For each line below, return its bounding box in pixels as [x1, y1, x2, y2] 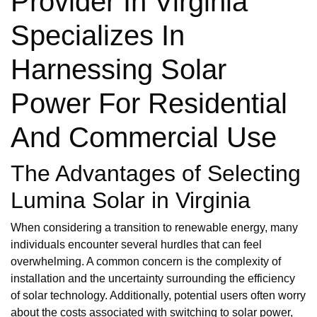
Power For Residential [11, 88, 287, 120]
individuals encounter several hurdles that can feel [11, 238, 262, 251]
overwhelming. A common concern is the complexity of [11, 255, 281, 268]
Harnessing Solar [11, 54, 226, 86]
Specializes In [11, 20, 185, 52]
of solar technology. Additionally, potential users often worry [11, 289, 306, 302]
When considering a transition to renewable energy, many [11, 221, 298, 234]
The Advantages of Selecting [11, 161, 301, 187]
